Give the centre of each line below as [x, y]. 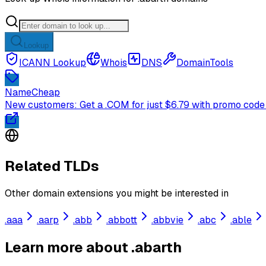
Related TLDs [52, 166]
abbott [123, 220]
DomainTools [205, 62]
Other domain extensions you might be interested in [117, 194]
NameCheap [32, 92]
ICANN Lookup [53, 62]
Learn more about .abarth [93, 248]
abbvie [168, 220]
